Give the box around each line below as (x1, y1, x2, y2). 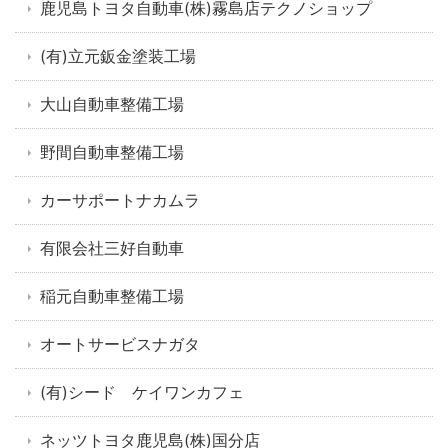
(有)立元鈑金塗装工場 (40, 46, 196, 67)
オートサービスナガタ (40, 334, 200, 355)
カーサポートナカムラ (40, 190, 200, 211)
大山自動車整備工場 (40, 94, 184, 115)
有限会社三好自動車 (40, 238, 184, 259)
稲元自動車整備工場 (40, 286, 184, 307)
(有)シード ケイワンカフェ (40, 382, 244, 403)
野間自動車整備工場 (40, 142, 184, 163)
